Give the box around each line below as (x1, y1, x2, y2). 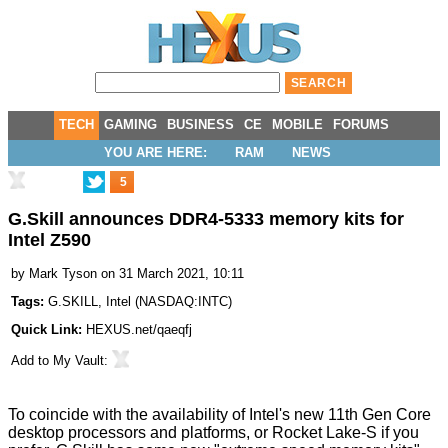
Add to (11, 353, 53, 369)
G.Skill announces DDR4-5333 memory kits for (8, 209, 404, 230)
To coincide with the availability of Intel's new (8, 406, 328, 424)
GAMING (104, 117, 157, 132)
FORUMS (333, 117, 389, 132)
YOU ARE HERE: (103, 145, 207, 160)
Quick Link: (11, 322, 86, 338)
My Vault (53, 353, 104, 369)
